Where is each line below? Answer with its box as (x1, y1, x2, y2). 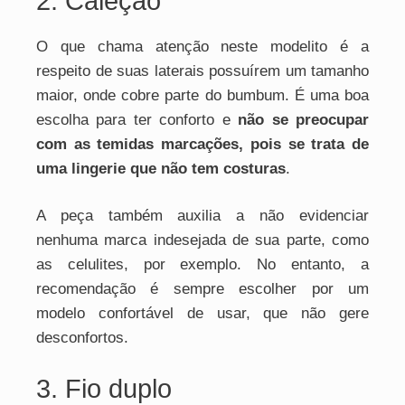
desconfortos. (36, 329, 128, 346)
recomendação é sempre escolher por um (36, 280, 369, 297)
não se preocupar (238, 110, 370, 128)
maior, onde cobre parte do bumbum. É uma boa (36, 86, 369, 104)
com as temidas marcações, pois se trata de (36, 135, 369, 153)
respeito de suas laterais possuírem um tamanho (36, 61, 369, 80)
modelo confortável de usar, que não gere (36, 305, 369, 322)
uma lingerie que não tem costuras (36, 159, 286, 177)
